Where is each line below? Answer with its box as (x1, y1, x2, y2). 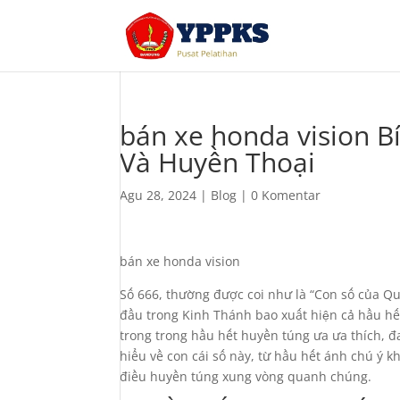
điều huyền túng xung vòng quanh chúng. (120, 368, 372, 385)
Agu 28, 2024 (120, 187, 197, 204)
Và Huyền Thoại (120, 144, 316, 180)
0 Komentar (251, 187, 321, 204)
